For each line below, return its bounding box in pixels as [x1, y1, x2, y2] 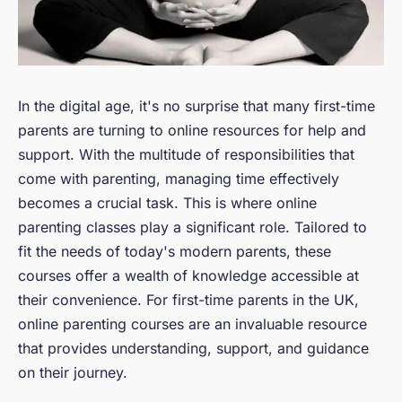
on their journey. [18, 363, 127, 382]
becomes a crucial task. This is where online [18, 194, 317, 213]
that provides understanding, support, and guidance [18, 339, 369, 358]
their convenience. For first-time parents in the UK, [18, 291, 359, 310]
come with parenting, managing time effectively [18, 170, 339, 188]
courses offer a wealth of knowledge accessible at [18, 267, 359, 285]
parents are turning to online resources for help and [18, 121, 366, 140]
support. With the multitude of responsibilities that [18, 145, 354, 164]
